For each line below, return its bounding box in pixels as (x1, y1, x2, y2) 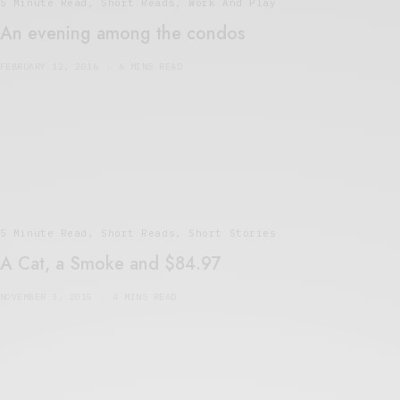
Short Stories (188, 226, 277, 239)
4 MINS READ (112, 290, 177, 303)
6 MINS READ (118, 60, 183, 72)
